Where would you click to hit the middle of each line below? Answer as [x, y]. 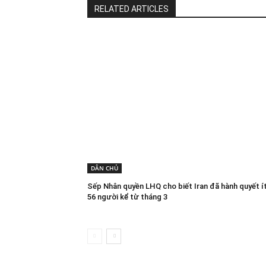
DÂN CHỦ [104, 168]
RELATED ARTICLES [132, 9]
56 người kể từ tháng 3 [127, 197]
